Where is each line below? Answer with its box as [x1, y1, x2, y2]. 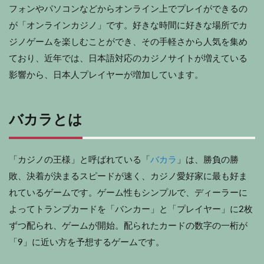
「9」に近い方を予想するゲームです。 [9, 237, 164, 247]
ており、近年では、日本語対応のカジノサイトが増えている [9, 54, 247, 63]
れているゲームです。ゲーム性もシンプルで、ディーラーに [9, 188, 247, 197]
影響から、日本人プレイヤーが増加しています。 [9, 70, 203, 80]
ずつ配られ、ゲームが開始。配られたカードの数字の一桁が [9, 221, 247, 230]
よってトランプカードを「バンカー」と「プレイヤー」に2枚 [9, 204, 253, 214]
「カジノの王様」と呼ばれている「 [9, 155, 150, 164]
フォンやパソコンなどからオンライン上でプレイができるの [9, 4, 247, 14]
